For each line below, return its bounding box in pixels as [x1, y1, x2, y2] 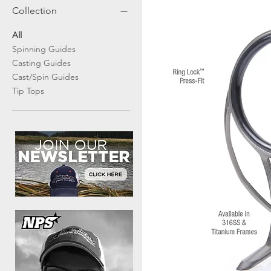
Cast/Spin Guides [12, 71, 79, 82]
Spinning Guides [12, 44, 76, 54]
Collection [12, 5, 57, 16]
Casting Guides [12, 57, 71, 68]
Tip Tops [12, 85, 44, 96]
